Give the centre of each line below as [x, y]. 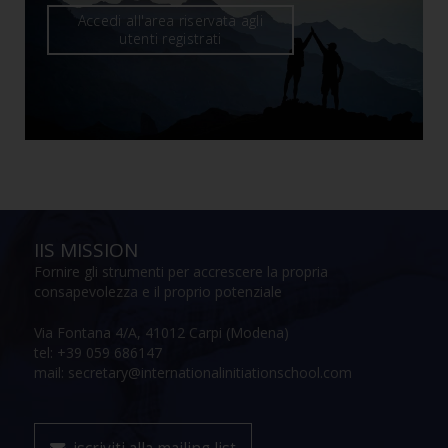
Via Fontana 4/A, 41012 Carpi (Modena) [162, 333]
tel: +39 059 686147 [98, 353]
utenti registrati [170, 39]
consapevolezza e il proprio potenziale [158, 292]
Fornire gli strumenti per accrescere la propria [181, 272]
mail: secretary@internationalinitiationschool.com [193, 373]
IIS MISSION [86, 250]
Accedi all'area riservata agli [170, 21]
